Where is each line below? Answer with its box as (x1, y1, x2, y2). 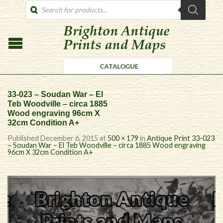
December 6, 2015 (40, 134, 98, 142)
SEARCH (25, 7, 53, 15)
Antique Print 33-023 (147, 134, 215, 142)
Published (7, 134, 40, 142)
